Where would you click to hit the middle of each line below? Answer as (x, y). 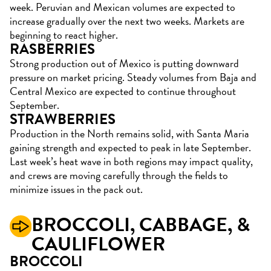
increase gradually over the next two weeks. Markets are (127, 21)
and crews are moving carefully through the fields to (119, 175)
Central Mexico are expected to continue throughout (123, 91)
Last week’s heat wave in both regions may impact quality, (131, 161)
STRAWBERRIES (63, 119)
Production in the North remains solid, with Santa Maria (129, 133)
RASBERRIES (52, 49)
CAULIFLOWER (98, 244)
